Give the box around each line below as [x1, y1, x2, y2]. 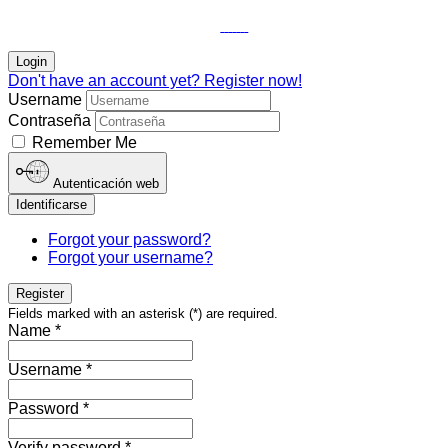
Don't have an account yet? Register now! [8, 72, 302, 89]
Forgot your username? [48, 249, 213, 267]
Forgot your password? [48, 231, 211, 249]
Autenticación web [53, 176, 160, 192]
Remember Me [28, 134, 137, 151]
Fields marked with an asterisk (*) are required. [8, 306, 278, 322]
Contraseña [8, 112, 91, 129]
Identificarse [16, 197, 87, 213]
